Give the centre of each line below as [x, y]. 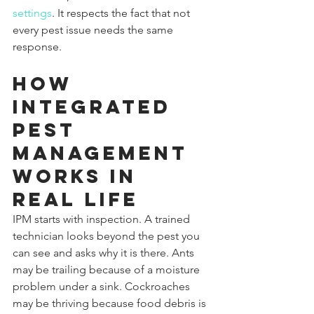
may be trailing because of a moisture [108, 269]
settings [32, 13]
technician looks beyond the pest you [108, 235]
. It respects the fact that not [122, 13]
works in [79, 176]
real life [76, 199]
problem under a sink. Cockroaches [103, 286]
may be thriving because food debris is [111, 303]
